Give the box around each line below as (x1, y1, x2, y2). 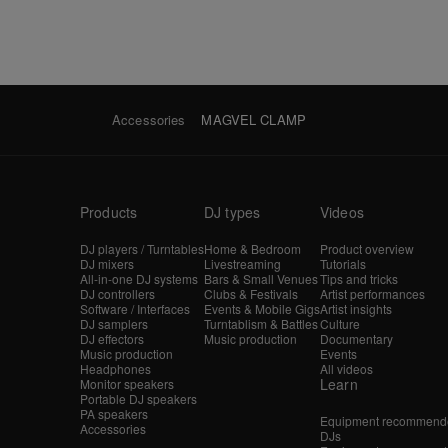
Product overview (320, 239, 414, 257)
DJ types (204, 201, 261, 222)
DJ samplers (80, 314, 148, 332)
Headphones (80, 359, 151, 377)
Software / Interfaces (80, 299, 190, 317)
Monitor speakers (80, 374, 174, 392)
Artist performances (320, 284, 425, 302)
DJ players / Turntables (80, 239, 204, 257)
